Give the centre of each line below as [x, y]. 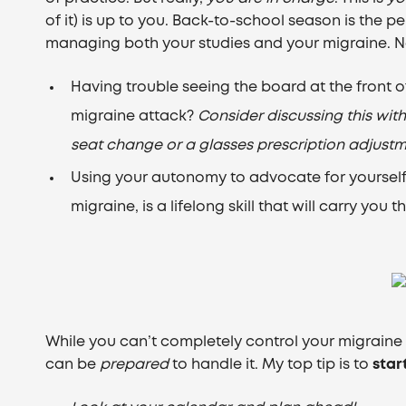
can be [73, 365]
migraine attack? [135, 116]
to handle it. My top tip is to [271, 365]
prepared [135, 365]
